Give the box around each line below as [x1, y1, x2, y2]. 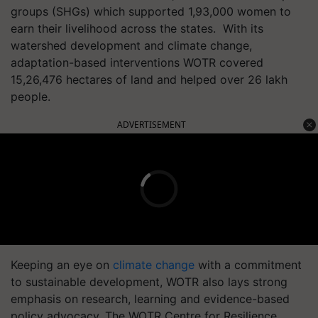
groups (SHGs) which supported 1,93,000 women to [11, 4, 291, 18]
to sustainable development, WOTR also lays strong [11, 274, 287, 289]
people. [11, 89, 50, 104]
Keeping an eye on [11, 257, 113, 272]
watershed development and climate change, [11, 38, 252, 53]
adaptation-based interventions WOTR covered [11, 55, 263, 70]
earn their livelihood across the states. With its [11, 21, 263, 35]
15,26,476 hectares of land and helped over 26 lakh [11, 72, 287, 87]
